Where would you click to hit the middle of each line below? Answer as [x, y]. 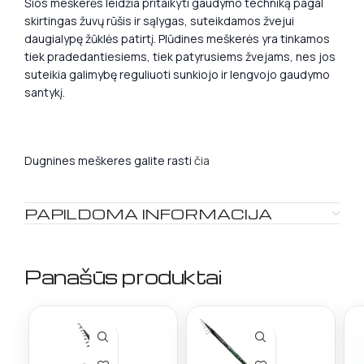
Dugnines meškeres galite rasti [109, 160]
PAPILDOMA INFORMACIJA [148, 213]
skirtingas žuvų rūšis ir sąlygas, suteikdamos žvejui [159, 21]
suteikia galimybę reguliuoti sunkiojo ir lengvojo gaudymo [177, 74]
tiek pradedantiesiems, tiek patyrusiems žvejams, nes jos [180, 56]
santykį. [45, 92]
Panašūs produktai [123, 277]
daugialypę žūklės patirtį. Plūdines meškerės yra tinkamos [177, 39]
